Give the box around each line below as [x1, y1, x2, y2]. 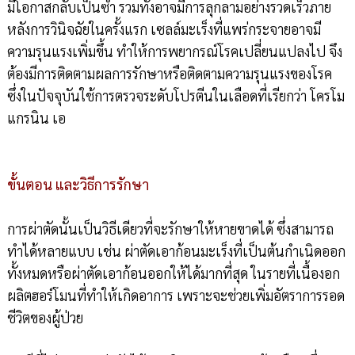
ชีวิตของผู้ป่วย [6, 307, 83, 326]
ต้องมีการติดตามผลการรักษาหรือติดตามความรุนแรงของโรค [6, 63, 332, 82]
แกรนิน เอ [6, 108, 66, 127]
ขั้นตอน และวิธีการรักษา [6, 174, 149, 193]
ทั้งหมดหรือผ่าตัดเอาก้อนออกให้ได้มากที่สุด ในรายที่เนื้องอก [6, 263, 340, 282]
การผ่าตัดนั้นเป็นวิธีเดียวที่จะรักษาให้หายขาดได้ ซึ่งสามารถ [6, 219, 334, 238]
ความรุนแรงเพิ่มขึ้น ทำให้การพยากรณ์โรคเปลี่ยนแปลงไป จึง [6, 41, 342, 60]
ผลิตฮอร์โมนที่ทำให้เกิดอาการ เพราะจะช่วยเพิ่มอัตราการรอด [6, 285, 345, 304]
